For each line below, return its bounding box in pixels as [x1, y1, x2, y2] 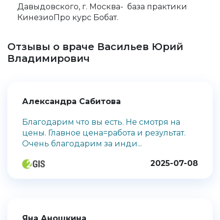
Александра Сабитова [22, 97, 121, 107]
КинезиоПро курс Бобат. [17, 13, 118, 23]
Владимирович [7, 53, 90, 65]
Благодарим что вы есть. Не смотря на [22, 117, 180, 127]
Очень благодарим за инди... [22, 139, 142, 149]
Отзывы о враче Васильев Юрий [7, 41, 183, 53]
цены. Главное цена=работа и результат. [22, 128, 186, 138]
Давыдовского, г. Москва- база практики [17, 2, 187, 12]
